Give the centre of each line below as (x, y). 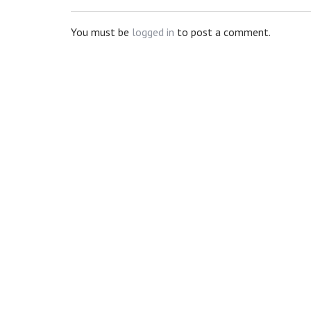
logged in (153, 32)
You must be (101, 32)
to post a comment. (222, 32)
